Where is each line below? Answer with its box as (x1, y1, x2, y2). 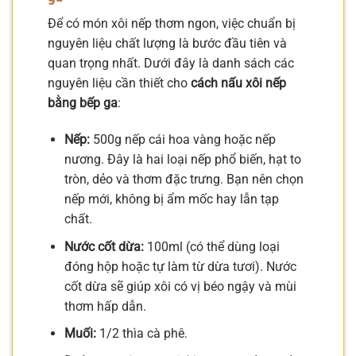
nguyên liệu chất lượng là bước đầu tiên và (48, 36, 287, 52)
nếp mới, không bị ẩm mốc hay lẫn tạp (64, 192, 279, 207)
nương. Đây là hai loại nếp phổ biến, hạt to (64, 152, 301, 168)
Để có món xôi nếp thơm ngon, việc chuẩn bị (48, 16, 296, 32)
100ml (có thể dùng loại (143, 238, 280, 254)
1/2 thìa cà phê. (95, 326, 188, 342)
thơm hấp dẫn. (64, 298, 146, 314)
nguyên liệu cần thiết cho (48, 75, 191, 91)
